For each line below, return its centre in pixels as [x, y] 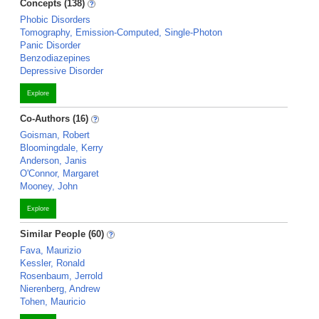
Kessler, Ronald [52, 263]
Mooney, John [49, 186]
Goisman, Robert [55, 135]
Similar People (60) [62, 234]
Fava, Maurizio [51, 250]
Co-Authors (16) [54, 119]
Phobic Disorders [55, 20]
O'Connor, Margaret [59, 173]
